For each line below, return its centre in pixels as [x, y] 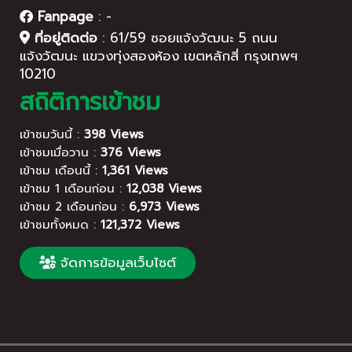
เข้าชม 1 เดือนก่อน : [73, 188]
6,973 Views [164, 206]
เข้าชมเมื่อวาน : [60, 152]
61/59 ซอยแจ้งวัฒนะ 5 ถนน [194, 37]
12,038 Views [164, 188]
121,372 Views [140, 224]
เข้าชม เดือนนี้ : [61, 170]
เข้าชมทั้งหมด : [60, 224]
